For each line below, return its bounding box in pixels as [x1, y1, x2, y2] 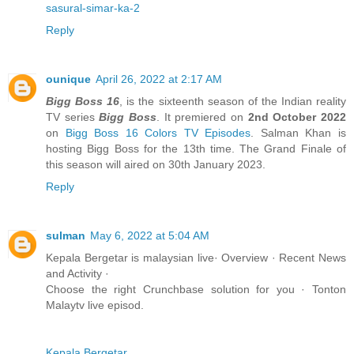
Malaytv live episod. [46, 299, 144, 312]
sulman [46, 229, 85, 243]
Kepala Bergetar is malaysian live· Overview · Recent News [46, 251, 346, 265]
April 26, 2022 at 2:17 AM [96, 73, 222, 86]
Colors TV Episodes [145, 126, 251, 140]
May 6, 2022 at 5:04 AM [90, 229, 209, 243]
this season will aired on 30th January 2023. [46, 158, 265, 171]
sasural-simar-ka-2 [46, 2, 140, 15]
